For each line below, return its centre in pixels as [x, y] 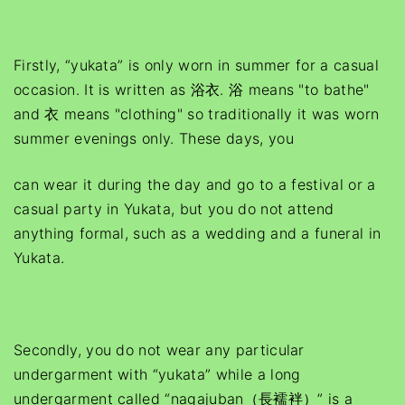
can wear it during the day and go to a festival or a [195, 184]
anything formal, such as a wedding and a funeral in [198, 233]
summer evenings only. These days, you [154, 138]
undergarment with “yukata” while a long [157, 374]
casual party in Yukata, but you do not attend [174, 209]
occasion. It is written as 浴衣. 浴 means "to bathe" [192, 89]
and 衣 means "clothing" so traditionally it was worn [197, 114]
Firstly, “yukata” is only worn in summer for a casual [196, 65]
